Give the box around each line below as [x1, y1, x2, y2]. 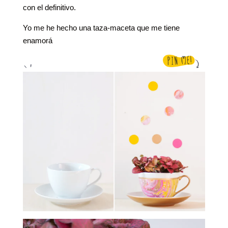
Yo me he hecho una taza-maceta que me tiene [22, 23, 180, 33]
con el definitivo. [22, 3, 76, 12]
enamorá [22, 36, 52, 45]
